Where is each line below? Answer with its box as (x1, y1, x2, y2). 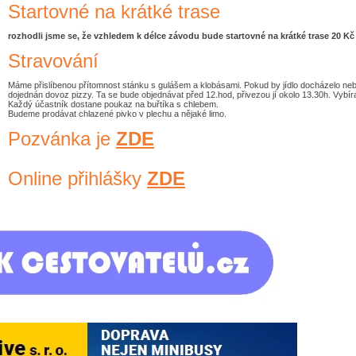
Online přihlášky (8, 167, 147, 189)
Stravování (8, 49, 99, 72)
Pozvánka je (8, 127, 116, 149)
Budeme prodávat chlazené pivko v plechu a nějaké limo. (8, 108, 226, 118)
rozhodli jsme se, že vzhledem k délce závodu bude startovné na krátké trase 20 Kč (8, 30, 354, 41)
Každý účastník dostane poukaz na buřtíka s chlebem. (8, 99, 219, 109)
